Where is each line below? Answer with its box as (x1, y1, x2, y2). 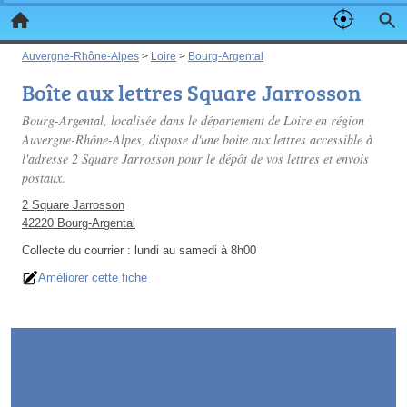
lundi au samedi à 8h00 (134, 243, 256, 257)
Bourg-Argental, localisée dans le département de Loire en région (22, 112, 364, 129)
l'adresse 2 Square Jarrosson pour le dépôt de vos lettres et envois (22, 150, 369, 167)
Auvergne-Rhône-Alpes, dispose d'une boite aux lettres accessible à (22, 131, 372, 148)
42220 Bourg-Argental (22, 216, 135, 230)
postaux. (22, 169, 65, 186)
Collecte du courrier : (22, 243, 134, 257)
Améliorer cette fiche (38, 271, 147, 284)
